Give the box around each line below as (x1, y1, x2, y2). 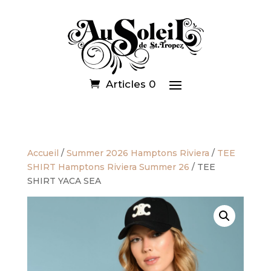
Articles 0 (105, 77, 155, 90)
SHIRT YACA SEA (27, 175, 101, 186)
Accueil (27, 147, 59, 158)
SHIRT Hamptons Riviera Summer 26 (27, 161, 189, 172)
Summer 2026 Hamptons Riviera (66, 147, 209, 158)
